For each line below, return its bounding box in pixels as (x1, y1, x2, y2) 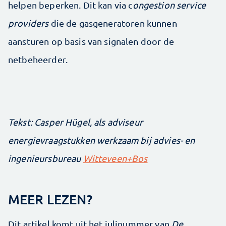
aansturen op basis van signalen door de (8, 35, 174, 46)
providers (8, 17, 49, 28)
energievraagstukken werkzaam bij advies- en (8, 134, 195, 145)
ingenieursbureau (8, 152, 83, 163)
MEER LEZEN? (8, 190, 92, 207)
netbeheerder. (8, 53, 70, 65)
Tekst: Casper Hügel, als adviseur (8, 116, 143, 127)
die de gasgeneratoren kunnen (48, 17, 177, 28)
